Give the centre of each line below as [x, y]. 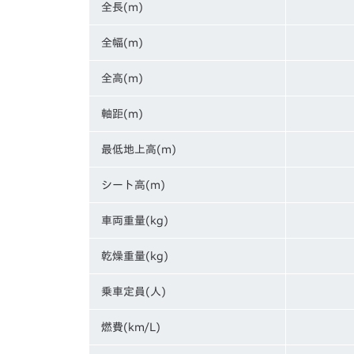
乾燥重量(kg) [135, 256]
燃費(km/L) [131, 327]
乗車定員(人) [134, 291]
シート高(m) [133, 185]
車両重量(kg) [135, 220]
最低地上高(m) [139, 149]
